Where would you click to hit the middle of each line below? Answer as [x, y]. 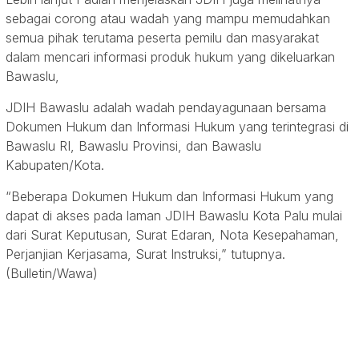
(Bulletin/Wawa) [54, 274]
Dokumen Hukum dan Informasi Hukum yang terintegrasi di [177, 127]
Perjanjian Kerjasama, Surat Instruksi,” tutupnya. [145, 254]
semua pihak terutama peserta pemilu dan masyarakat [162, 38]
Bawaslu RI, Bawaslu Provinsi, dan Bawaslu [133, 146]
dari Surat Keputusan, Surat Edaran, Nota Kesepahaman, [172, 235]
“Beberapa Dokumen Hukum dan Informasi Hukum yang [169, 197]
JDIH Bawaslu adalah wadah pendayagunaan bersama [166, 108]
